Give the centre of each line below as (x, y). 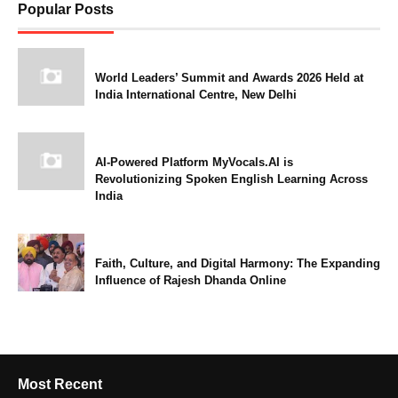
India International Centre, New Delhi (196, 95)
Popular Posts (66, 10)
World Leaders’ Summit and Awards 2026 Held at (229, 78)
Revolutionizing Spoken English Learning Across (231, 179)
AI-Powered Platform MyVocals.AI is (194, 163)
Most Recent (60, 385)
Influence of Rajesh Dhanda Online (191, 281)
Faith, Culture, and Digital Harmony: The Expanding (238, 264)
